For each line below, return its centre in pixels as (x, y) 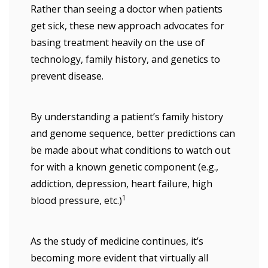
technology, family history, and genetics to (125, 59)
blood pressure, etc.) (76, 200)
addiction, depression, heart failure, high (121, 184)
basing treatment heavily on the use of (118, 42)
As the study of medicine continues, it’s (117, 241)
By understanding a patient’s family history (127, 117)
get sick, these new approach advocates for (127, 26)
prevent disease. (67, 76)
